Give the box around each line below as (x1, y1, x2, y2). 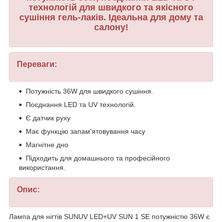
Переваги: (17, 60, 57, 69)
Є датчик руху (26, 114, 70, 122)
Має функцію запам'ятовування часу (26, 127, 145, 136)
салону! (94, 22, 128, 32)
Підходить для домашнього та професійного (26, 154, 170, 163)
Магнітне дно (26, 141, 68, 149)
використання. (19, 164, 65, 172)
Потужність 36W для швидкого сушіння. (26, 87, 153, 96)
